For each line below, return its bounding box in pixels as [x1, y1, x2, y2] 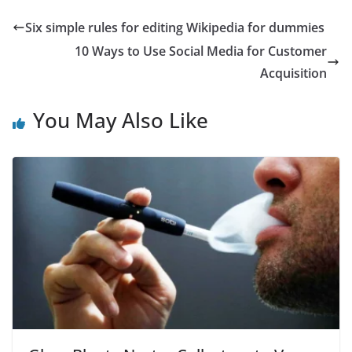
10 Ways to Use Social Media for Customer [75, 42, 327, 60]
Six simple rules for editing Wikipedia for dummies [25, 19, 324, 37]
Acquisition [260, 64, 327, 82]
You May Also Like [33, 106, 208, 135]
